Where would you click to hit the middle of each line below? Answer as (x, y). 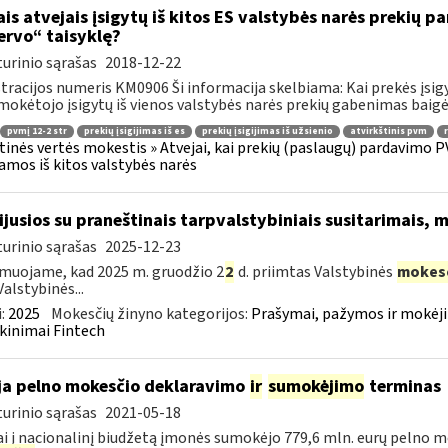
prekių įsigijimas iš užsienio (267, 131)
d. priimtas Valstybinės (315, 272)
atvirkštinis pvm (388, 131)
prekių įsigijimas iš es (134, 131)
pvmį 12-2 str (36, 131)
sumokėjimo (315, 386)
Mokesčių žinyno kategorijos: (150, 314)
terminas (402, 386)
